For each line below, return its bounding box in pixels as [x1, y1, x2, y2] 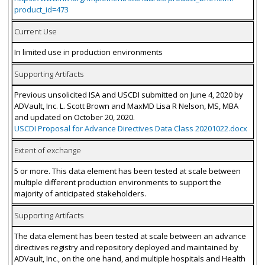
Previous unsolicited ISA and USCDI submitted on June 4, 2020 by [14, 89, 243, 101]
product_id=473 [14, 4, 69, 15]
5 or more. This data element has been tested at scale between [14, 166, 241, 177]
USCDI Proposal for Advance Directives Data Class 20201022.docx [14, 123, 247, 134]
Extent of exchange [14, 145, 81, 156]
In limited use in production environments [14, 47, 163, 58]
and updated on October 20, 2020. [14, 112, 135, 123]
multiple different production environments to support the [14, 177, 221, 188]
